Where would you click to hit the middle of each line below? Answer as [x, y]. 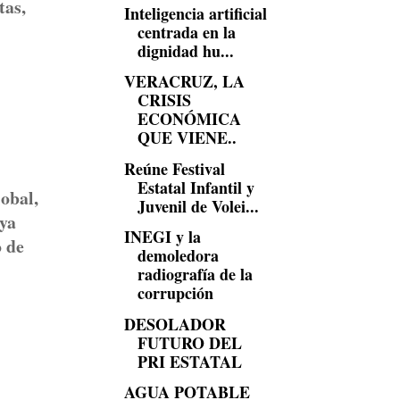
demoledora [178, 255]
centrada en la [186, 32]
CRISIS [164, 100]
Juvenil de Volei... [198, 206]
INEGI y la [162, 237]
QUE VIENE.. [187, 137]
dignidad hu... [185, 50]
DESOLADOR [175, 324]
